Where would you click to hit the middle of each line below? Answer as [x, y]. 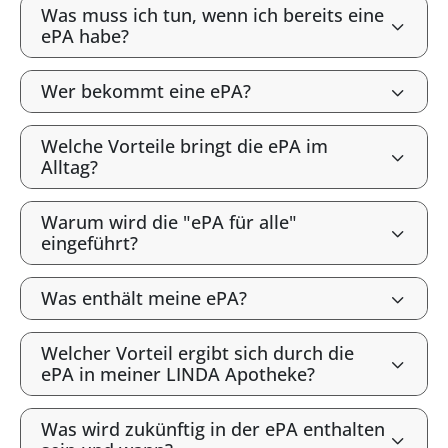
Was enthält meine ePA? [144, 298]
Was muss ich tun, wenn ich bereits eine [212, 15]
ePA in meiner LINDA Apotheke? [178, 374]
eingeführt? [89, 243]
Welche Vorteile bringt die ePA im [184, 146]
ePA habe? [85, 36]
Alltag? [69, 167]
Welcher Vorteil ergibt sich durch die [197, 353]
